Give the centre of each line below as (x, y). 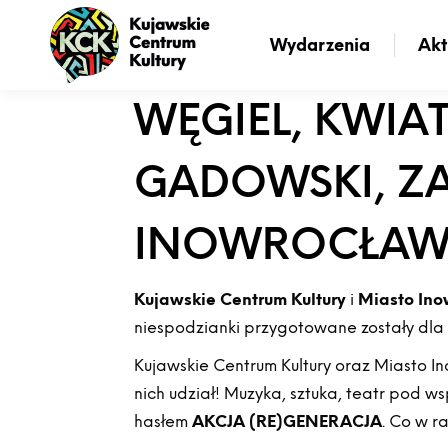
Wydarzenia (320, 44)
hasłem (163, 421)
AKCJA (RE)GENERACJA (287, 421)
